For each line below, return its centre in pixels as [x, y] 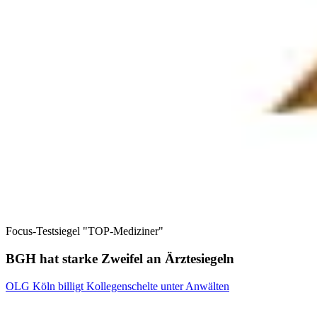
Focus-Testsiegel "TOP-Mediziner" [85, 231]
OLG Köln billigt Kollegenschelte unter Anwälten [117, 286]
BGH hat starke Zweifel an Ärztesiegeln [120, 259]
